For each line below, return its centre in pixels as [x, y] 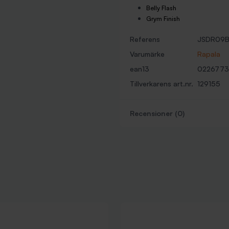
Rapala [209, 54]
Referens [145, 39]
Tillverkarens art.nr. [162, 84]
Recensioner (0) [157, 113]
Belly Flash [161, 8]
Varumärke [147, 54]
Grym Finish [163, 19]
